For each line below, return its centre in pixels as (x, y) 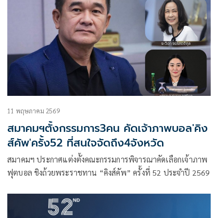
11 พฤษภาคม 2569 (34, 110)
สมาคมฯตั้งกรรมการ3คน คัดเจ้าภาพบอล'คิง (108, 128)
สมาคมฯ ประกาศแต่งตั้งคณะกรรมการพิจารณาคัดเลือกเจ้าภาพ (108, 159)
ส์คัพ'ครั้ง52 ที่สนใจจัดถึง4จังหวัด (86, 143)
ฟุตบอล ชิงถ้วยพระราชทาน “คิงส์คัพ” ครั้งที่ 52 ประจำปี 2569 (109, 172)
